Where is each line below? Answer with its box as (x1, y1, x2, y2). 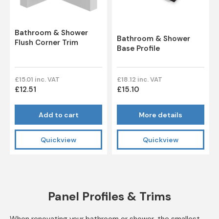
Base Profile (117, 44, 160, 54)
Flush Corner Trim (15, 38, 78, 48)
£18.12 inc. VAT (117, 75, 162, 84)
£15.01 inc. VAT (15, 75, 60, 84)
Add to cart (38, 110, 79, 119)
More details (139, 110, 182, 119)
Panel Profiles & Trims (48, 189, 171, 204)
